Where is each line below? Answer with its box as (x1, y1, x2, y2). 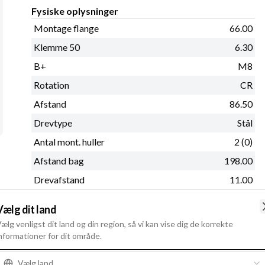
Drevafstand (34, 174, 85, 186)
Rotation (34, 79, 70, 91)
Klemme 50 (34, 41, 80, 53)
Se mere (31, 195, 64, 207)
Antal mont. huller (34, 136, 105, 148)
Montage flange (34, 22, 99, 34)
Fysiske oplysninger (31, 5, 119, 17)
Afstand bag (34, 155, 85, 167)
